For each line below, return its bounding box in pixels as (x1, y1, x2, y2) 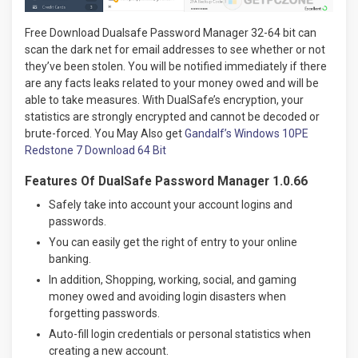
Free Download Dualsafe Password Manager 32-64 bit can (25, 26, 316, 40)
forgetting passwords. (49, 307, 160, 320)
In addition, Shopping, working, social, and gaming (49, 273, 296, 287)
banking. (49, 253, 91, 266)
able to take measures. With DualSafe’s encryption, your (25, 93, 304, 107)
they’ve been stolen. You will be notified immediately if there (25, 60, 327, 74)
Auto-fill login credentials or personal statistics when (49, 328, 311, 341)
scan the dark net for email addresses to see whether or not (25, 43, 325, 57)
